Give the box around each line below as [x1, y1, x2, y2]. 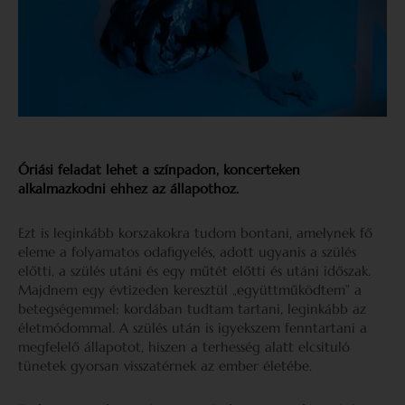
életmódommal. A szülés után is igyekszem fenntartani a [18, 319, 367, 336]
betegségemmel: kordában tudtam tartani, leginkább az [18, 300, 366, 317]
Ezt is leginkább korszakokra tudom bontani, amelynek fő [18, 224, 372, 241]
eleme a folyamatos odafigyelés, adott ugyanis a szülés [18, 243, 356, 260]
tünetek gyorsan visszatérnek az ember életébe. [18, 357, 312, 374]
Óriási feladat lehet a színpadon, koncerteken [18, 161, 300, 178]
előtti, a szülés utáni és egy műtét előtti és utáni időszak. [18, 262, 371, 279]
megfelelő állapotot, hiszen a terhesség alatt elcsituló [18, 338, 350, 355]
